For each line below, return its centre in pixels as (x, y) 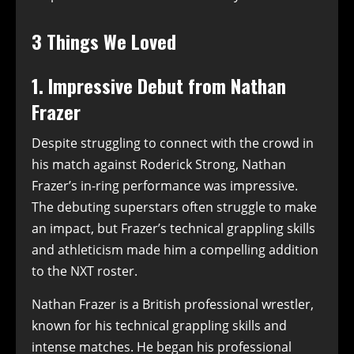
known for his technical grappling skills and (159, 325)
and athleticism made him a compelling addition (175, 249)
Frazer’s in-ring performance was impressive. (165, 185)
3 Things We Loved (104, 41)
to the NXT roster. (85, 271)
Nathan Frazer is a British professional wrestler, (173, 304)
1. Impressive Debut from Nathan (159, 85)
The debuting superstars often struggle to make (174, 207)
